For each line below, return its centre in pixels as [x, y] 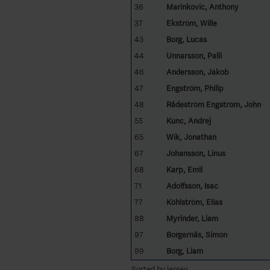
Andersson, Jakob [197, 72]
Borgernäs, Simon [196, 234]
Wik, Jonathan [191, 137]
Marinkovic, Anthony [202, 7]
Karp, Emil [184, 169]
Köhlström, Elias [194, 202]
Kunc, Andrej [188, 121]
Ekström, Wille [191, 23]
